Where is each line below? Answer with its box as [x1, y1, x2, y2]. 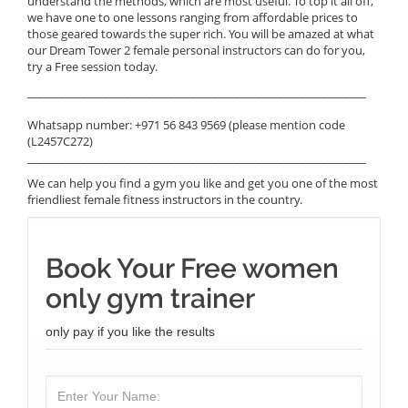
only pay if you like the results [46, 324, 215, 339]
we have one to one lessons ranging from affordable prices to [27, 9, 358, 25]
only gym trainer [46, 282, 255, 314]
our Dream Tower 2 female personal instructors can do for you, [27, 42, 365, 58]
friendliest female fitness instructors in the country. [27, 191, 302, 208]
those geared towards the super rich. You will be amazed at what [27, 25, 374, 42]
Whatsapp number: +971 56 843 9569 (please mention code [27, 117, 345, 133]
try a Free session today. [27, 58, 158, 75]
